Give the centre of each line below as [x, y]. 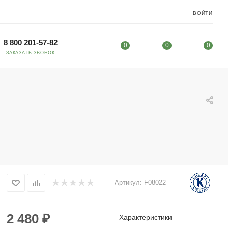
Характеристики [146, 217]
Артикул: [128, 182]
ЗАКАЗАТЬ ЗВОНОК [31, 53]
